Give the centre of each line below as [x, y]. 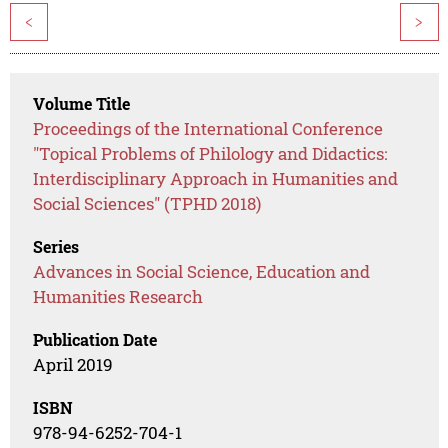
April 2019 [73, 365]
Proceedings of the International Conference [208, 129]
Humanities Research [118, 297]
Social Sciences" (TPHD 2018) [147, 204]
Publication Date [95, 340]
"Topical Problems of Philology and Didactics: [210, 154]
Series [56, 247]
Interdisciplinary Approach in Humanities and [216, 179]
